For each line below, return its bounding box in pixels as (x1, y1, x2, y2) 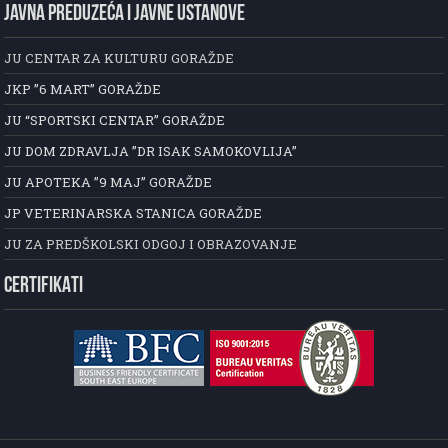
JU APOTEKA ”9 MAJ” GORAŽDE (4, 172, 213, 191)
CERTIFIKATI (4, 274, 84, 298)
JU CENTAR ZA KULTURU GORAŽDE (4, 48, 235, 67)
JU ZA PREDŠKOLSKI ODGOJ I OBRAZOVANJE (4, 234, 298, 253)
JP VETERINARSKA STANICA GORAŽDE (4, 203, 263, 222)
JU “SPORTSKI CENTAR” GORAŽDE (4, 110, 226, 129)
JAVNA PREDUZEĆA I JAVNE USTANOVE (4, 2, 246, 26)
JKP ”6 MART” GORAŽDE (4, 79, 162, 98)
